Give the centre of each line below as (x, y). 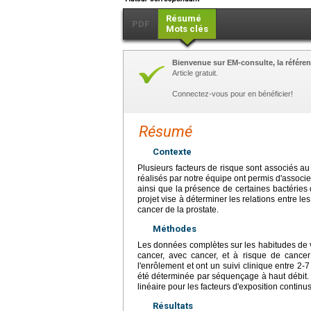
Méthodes (175, 229)
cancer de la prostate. (178, 210)
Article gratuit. (195, 73)
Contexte (172, 152)
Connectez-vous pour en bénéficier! (233, 94)
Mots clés (187, 29)
